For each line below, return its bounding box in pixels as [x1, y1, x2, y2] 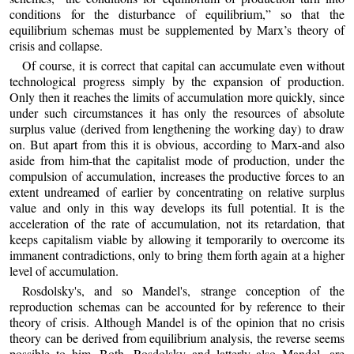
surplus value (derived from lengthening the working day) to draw [9, 119, 345, 137]
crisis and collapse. [9, 36, 104, 54]
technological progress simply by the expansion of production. [9, 72, 345, 89]
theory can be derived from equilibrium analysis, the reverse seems [9, 330, 345, 347]
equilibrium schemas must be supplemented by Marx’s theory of [9, 21, 345, 38]
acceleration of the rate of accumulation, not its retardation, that [9, 214, 345, 232]
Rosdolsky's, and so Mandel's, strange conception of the [22, 282, 345, 299]
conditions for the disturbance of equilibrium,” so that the [9, 5, 345, 22]
